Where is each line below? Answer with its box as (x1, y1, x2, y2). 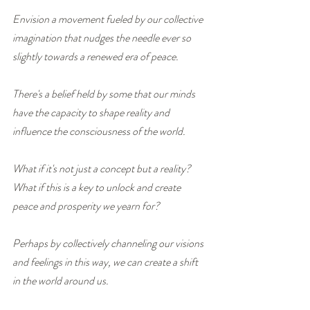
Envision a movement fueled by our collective (12, 10, 205, 27)
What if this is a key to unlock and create (12, 179, 183, 195)
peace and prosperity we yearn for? (12, 197, 160, 214)
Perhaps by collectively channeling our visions (12, 235, 206, 251)
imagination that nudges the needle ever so (12, 29, 193, 46)
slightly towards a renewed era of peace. (12, 48, 179, 64)
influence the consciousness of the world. (12, 122, 185, 139)
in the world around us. (12, 272, 109, 289)
